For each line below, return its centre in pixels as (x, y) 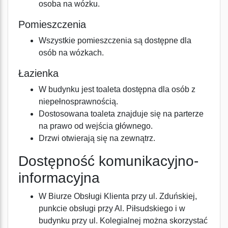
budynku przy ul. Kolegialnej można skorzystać (123, 221)
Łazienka (38, 73)
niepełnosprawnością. (78, 102)
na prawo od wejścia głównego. (96, 126)
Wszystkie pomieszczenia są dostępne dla (115, 40)
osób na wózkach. (71, 53)
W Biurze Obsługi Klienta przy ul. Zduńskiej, (118, 196)
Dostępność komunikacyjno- (108, 161)
